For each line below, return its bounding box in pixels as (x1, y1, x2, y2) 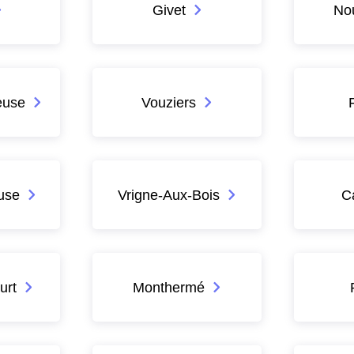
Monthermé (133, 278, 205, 296)
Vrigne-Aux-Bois (118, 186, 220, 203)
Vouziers (141, 93, 197, 111)
